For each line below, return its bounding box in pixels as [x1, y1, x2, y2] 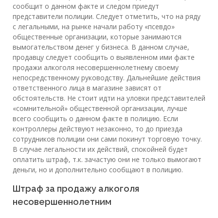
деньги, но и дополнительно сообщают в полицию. [13, 165, 183, 175]
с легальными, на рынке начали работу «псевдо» [13, 22, 175, 32]
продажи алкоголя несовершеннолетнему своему [13, 63, 179, 73]
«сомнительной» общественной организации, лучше [13, 104, 187, 113]
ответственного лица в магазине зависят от [13, 83, 162, 93]
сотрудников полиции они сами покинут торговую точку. [13, 134, 202, 144]
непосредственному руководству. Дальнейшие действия [13, 73, 200, 83]
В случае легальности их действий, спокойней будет [13, 145, 188, 154]
